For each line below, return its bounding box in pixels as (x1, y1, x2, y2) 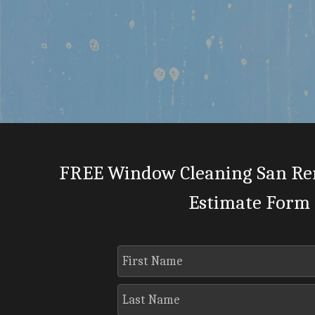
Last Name (122, 292, 181, 307)
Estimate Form (188, 191, 310, 214)
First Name (122, 253, 184, 269)
